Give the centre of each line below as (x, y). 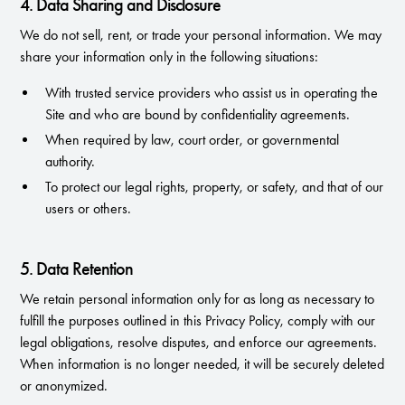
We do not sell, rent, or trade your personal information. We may (201, 35)
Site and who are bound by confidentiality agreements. (198, 114)
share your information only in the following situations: (170, 57)
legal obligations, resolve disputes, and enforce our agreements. (199, 342)
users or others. (89, 208)
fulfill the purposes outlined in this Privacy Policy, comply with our (198, 320)
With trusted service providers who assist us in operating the (212, 93)
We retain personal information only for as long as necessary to (198, 299)
